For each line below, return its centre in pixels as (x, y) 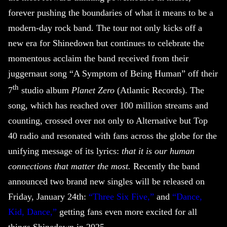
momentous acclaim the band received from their (98, 59)
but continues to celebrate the (149, 43)
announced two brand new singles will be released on (106, 182)
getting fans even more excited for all (128, 212)
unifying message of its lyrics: (65, 151)
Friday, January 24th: (48, 197)
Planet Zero (94, 90)
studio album (45, 90)
